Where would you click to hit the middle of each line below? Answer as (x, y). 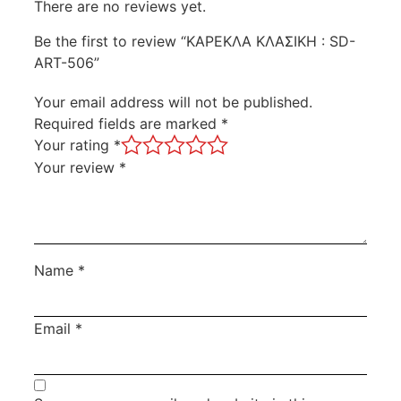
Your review (76, 168)
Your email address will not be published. (173, 102)
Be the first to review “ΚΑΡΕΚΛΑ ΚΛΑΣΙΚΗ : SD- (194, 41)
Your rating (73, 145)
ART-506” (66, 62)
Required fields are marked (127, 123)
